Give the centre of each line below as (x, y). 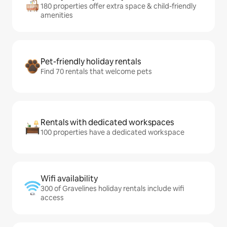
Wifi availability (69, 179)
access (52, 198)
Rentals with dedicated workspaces (107, 123)
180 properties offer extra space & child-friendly (118, 6)
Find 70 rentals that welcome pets (96, 72)
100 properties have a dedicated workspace (112, 133)
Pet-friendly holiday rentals (91, 62)
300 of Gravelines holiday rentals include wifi (112, 189)
